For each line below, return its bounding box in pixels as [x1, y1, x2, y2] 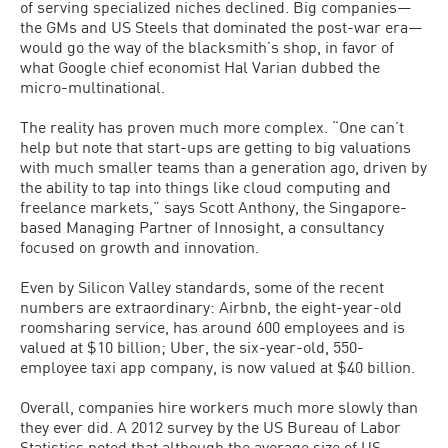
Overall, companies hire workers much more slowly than [20, 397, 418, 416]
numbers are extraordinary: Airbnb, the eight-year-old [20, 297, 402, 316]
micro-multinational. [20, 77, 165, 96]
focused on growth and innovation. [20, 237, 259, 256]
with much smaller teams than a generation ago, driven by [20, 157, 427, 176]
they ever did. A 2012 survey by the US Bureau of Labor [20, 417, 401, 436]
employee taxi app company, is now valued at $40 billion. [20, 357, 415, 376]
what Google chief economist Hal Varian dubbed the [20, 57, 380, 76]
